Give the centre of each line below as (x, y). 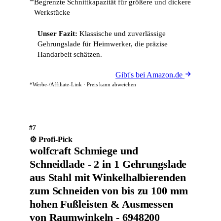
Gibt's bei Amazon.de (150, 75)
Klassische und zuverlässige (122, 34)
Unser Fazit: (57, 34)
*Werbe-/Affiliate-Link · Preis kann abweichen (83, 84)
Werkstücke (52, 12)
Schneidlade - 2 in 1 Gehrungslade (108, 164)
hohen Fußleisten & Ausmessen (101, 204)
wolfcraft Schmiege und (84, 151)
